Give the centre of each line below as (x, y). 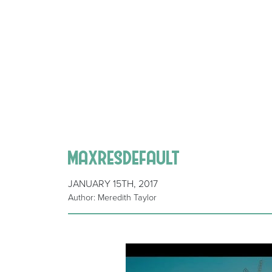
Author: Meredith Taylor (112, 198)
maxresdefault (124, 157)
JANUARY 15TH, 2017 (113, 184)
